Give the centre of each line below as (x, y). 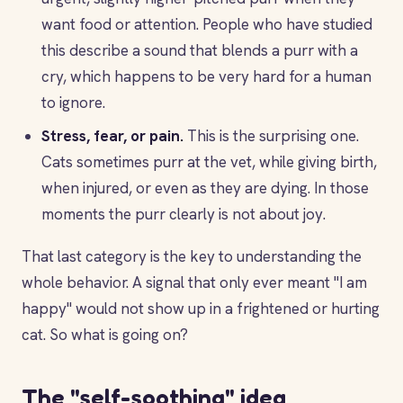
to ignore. (73, 103)
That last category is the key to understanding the (192, 256)
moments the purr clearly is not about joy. (184, 214)
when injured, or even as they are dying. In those (205, 188)
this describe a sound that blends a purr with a (200, 50)
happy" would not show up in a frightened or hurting (201, 309)
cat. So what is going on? (105, 335)
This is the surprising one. (271, 136)
